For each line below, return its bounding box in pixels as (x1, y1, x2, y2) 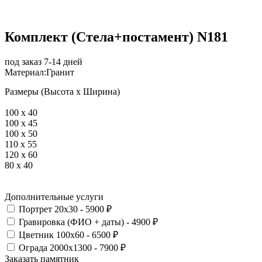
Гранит (46, 67, 74, 77)
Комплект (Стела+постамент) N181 (5, 29, 228, 44)
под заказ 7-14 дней (5, 56, 82, 67)
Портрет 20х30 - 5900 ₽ (19, 204, 112, 214)
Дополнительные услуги (5, 191, 104, 202)
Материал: (5, 67, 46, 77)
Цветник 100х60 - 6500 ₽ (19, 229, 118, 240)
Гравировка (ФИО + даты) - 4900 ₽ (19, 216, 158, 227)
